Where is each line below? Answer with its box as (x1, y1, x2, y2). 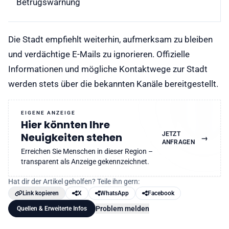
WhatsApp (100, 189, 129, 197)
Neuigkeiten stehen (21, 130, 122, 145)
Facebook (147, 189, 174, 197)
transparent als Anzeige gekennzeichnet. (21, 157, 149, 166)
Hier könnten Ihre (21, 118, 110, 132)
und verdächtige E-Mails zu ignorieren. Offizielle (8, 49, 190, 59)
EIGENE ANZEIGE (21, 110, 76, 116)
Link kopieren (22, 189, 59, 197)
